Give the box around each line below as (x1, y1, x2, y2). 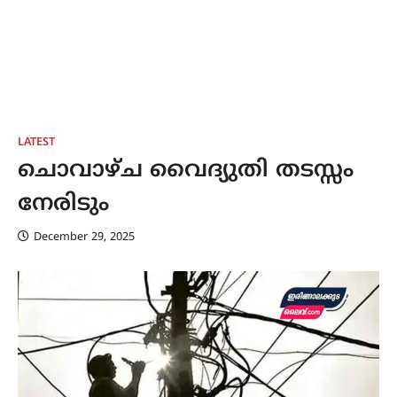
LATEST (18, 136, 55, 150)
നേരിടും (18, 191, 109, 219)
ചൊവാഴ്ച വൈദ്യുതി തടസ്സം (18, 157, 354, 185)
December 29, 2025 (34, 230, 135, 245)
